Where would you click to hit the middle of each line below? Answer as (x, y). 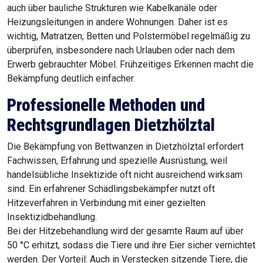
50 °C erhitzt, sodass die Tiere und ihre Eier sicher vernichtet (131, 245)
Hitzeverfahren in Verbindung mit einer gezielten (106, 203)
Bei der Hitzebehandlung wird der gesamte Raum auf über (125, 231)
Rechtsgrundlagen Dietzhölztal (111, 125)
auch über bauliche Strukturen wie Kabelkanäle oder (112, 8)
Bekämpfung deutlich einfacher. (71, 79)
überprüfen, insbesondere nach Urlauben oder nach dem (121, 50)
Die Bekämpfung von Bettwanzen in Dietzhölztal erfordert (125, 147)
